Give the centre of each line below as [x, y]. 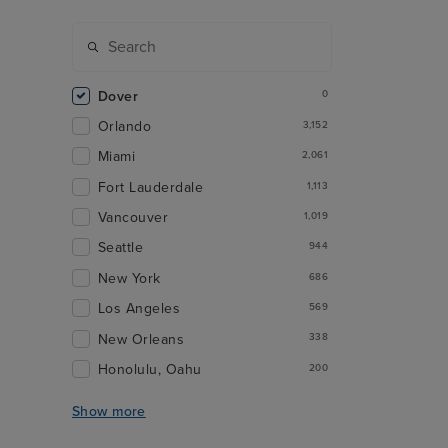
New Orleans [141, 339]
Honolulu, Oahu [150, 369]
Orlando [125, 126]
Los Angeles [139, 309]
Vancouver [133, 218]
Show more [109, 412]
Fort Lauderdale [151, 187]
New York [129, 278]
